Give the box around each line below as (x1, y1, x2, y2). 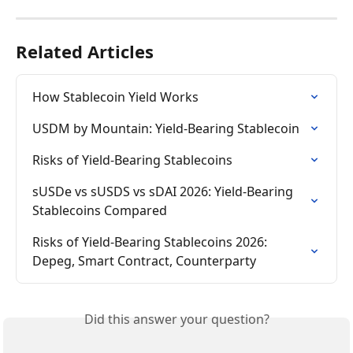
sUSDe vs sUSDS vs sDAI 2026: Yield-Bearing (32, 183, 296, 200)
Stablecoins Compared (32, 202, 167, 219)
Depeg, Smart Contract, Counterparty (32, 252, 256, 269)
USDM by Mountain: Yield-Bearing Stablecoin (32, 120, 299, 137)
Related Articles (16, 39, 154, 63)
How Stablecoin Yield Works (32, 88, 199, 106)
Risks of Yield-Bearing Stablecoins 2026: (32, 233, 270, 251)
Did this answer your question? (84, 310, 269, 328)
